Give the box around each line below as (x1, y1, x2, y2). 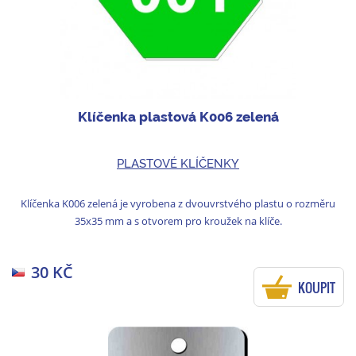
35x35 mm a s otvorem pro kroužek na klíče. (74, 213, 282, 228)
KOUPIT (298, 277, 335, 297)
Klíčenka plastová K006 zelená (77, 109, 279, 126)
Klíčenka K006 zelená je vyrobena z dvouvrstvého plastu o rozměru (21, 195, 335, 211)
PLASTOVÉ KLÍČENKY (117, 156, 239, 171)
